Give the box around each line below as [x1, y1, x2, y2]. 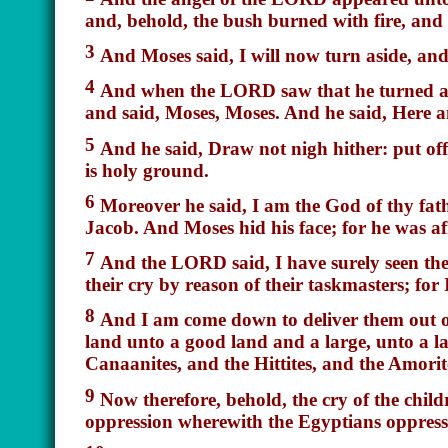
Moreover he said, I [100, 194, 264, 216]
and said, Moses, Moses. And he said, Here [85, 102, 436, 124]
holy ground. [97, 159, 209, 181]
